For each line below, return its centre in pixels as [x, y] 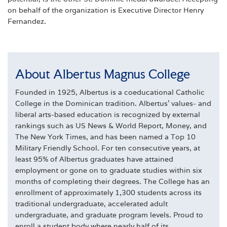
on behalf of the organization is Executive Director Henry [106, 10]
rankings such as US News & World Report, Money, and [111, 126]
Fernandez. [27, 21]
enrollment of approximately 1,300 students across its [108, 193]
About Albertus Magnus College [103, 74]
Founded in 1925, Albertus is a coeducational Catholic [110, 92]
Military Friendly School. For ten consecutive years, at [108, 148]
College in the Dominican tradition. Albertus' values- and [113, 103]
